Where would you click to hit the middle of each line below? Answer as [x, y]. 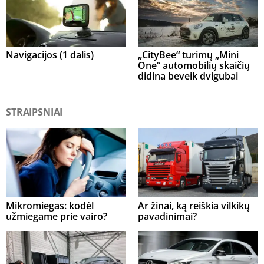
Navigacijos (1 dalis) [50, 55]
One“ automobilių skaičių [194, 66]
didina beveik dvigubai [188, 76]
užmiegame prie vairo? [57, 216]
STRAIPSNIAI [34, 112]
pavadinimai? [167, 216]
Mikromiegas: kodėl [50, 205]
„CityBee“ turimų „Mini [188, 55]
